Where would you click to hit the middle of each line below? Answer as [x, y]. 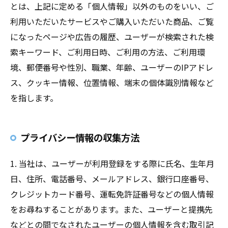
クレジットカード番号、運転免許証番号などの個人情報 [112, 194]
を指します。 [34, 98]
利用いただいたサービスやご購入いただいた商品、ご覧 [112, 21]
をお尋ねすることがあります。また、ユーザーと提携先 [111, 209]
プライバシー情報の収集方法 [80, 137]
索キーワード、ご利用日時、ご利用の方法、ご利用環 [108, 52]
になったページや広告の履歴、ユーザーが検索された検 [112, 37]
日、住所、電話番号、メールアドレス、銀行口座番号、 [112, 179]
